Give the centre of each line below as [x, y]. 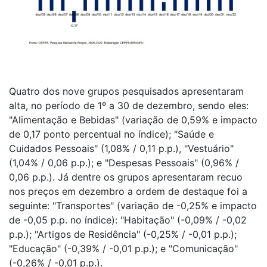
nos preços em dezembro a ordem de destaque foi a [128, 191]
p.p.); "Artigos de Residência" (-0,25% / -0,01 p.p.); [123, 234]
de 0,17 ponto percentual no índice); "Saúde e [111, 134]
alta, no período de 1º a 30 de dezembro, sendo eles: [129, 105]
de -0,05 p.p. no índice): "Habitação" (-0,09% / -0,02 [128, 220]
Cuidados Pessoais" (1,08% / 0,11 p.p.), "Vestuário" [121, 148]
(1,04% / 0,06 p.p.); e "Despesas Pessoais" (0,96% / [124, 162]
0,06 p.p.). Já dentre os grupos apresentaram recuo [126, 177]
